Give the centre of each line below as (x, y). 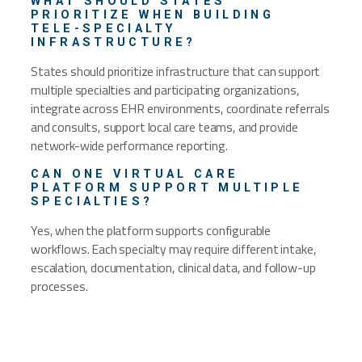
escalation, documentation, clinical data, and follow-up (173, 268)
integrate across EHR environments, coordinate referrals (180, 108)
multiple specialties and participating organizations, (165, 89)
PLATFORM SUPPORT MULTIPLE (167, 188)
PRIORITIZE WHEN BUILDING (153, 15)
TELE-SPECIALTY (103, 29)
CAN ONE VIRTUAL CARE (135, 174)
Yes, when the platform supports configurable (151, 231)
